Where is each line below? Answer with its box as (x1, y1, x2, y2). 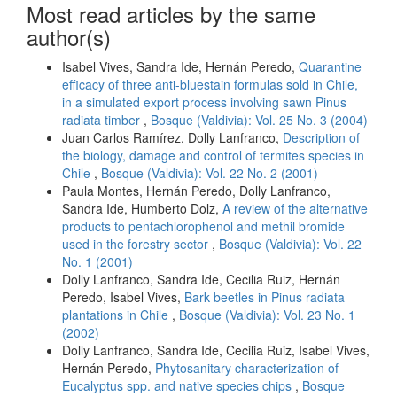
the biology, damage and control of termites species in (62, 146, 364, 165)
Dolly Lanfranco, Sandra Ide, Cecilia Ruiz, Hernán (62, 270, 340, 289)
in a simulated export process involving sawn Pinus (62, 93, 346, 112)
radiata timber (62, 111, 144, 129)
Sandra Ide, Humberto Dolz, (62, 199, 222, 218)
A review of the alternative (222, 199, 368, 218)
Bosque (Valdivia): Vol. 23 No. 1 (179, 306, 355, 324)
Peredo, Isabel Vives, (62, 288, 184, 307)
